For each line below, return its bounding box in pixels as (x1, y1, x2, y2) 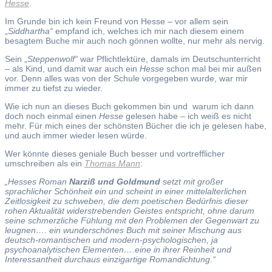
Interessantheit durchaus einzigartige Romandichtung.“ (5, 254, 216, 264)
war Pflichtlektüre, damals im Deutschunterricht (78, 53, 260, 64)
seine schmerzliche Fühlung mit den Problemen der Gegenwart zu (5, 215, 259, 225)
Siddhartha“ (8, 25, 53, 36)
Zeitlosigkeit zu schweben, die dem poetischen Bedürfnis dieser (5, 195, 248, 206)
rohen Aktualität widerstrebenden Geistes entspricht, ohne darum (5, 205, 254, 216)
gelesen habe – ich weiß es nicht (123, 110, 251, 121)
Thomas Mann (84, 158, 140, 168)
